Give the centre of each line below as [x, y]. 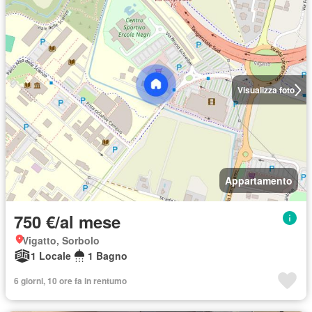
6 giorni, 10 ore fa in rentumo [70, 281]
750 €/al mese [67, 221]
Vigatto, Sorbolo [61, 240]
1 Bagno [108, 256]
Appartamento [259, 180]
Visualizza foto [266, 90]
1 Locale [51, 256]
